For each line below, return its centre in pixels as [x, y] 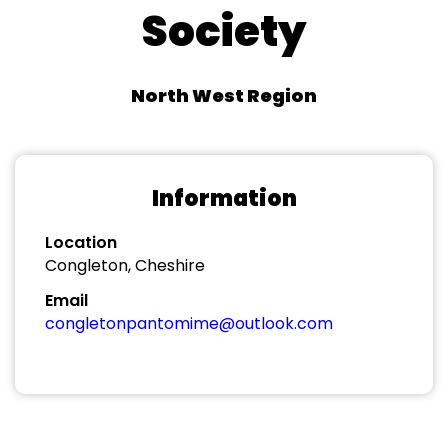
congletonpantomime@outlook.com [189, 323]
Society [224, 31]
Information [224, 198]
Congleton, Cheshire [125, 265]
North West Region [224, 95]
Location [81, 242]
